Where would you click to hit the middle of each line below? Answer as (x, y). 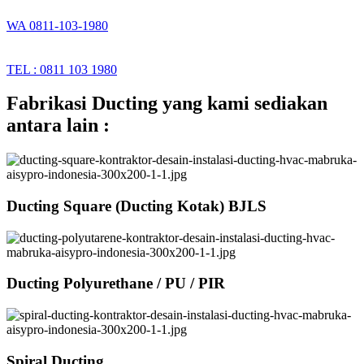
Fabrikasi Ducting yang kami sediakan (167, 104)
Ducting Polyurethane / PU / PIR (116, 284)
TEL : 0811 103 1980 (62, 69)
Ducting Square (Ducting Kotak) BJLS (136, 206)
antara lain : (58, 126)
